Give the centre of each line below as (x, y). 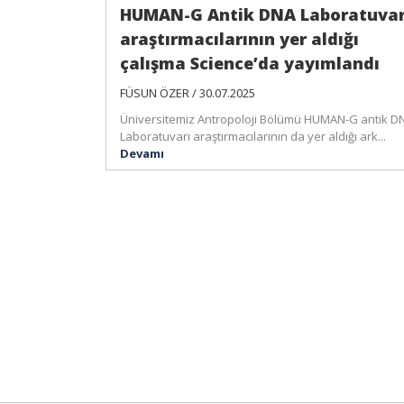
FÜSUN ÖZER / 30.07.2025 (188, 93)
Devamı (142, 153)
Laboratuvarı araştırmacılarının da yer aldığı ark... (253, 136)
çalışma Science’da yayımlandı (250, 63)
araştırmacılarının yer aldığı (239, 39)
